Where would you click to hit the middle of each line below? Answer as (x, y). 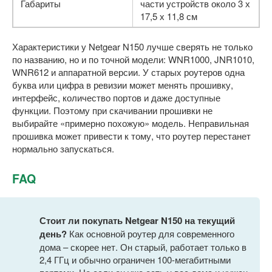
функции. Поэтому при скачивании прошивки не (112, 110)
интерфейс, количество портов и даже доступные (116, 97)
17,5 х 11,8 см (169, 16)
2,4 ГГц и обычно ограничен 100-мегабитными (135, 259)
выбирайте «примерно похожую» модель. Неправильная (131, 123)
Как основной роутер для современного (151, 233)
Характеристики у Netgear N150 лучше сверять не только (132, 46)
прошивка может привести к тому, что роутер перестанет (131, 135)
